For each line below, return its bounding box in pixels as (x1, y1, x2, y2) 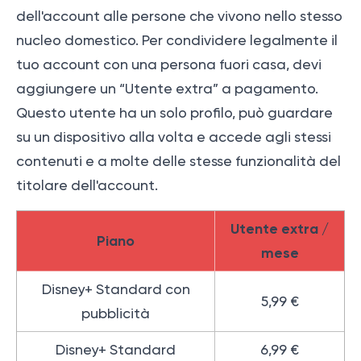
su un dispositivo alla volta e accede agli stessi (16, 129, 331, 146)
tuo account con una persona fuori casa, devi (16, 56, 322, 73)
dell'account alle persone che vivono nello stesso (16, 8, 342, 25)
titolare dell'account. (16, 177, 158, 194)
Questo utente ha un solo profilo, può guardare (16, 105, 333, 122)
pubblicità (81, 305, 150, 322)
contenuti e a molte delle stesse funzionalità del (16, 153, 341, 170)
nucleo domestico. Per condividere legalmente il (16, 32, 338, 49)
